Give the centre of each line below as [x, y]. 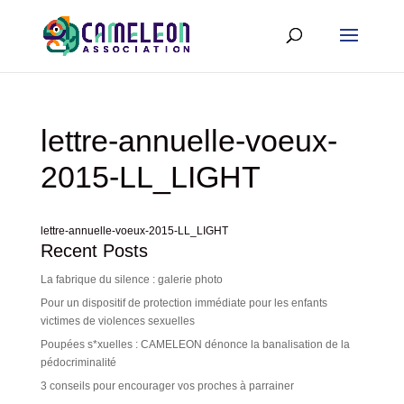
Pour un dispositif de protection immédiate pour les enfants [184, 303]
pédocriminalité [78, 363]
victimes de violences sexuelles [117, 321]
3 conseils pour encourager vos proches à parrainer [167, 386]
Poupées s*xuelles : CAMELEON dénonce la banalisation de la [195, 344]
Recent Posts [94, 251]
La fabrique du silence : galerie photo [131, 280]
